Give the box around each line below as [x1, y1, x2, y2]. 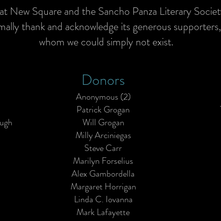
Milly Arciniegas [75, 129, 131, 142]
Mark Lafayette [76, 206, 130, 219]
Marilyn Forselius [73, 154, 133, 167]
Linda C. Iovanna [74, 193, 133, 206]
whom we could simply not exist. [39, 34, 174, 49]
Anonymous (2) [75, 90, 131, 103]
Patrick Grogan [76, 103, 130, 116]
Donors [81, 70, 125, 90]
